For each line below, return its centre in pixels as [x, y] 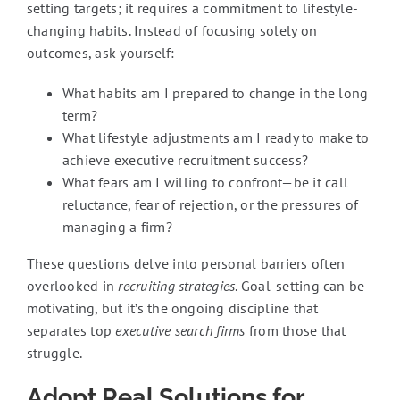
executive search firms [180, 331]
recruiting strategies [177, 286]
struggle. [54, 353]
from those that [296, 331]
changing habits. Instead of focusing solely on [172, 31]
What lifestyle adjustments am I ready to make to [216, 138]
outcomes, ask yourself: [100, 53]
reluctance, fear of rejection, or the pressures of [210, 205]
